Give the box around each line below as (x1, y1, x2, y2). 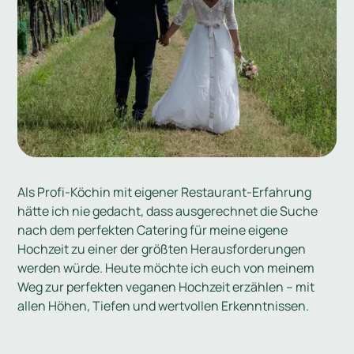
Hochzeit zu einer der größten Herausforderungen (17, 240, 307, 258)
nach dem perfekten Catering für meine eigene (17, 221, 288, 239)
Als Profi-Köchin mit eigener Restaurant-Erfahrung (17, 183, 312, 201)
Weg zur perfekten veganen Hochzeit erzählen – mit (17, 278, 315, 296)
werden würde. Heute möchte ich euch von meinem (17, 259, 315, 277)
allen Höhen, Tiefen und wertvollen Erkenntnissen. (17, 297, 310, 315)
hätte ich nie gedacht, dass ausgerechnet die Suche (17, 202, 318, 220)
